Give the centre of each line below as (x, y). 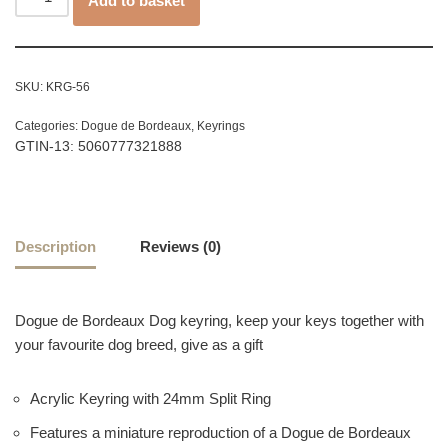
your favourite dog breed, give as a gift (139, 345)
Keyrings (221, 126)
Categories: (48, 126)
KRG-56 (68, 87)
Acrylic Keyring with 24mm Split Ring (150, 399)
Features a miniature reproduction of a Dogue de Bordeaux (220, 433)
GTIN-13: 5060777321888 (98, 147)
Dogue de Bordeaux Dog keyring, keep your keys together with (219, 321)
